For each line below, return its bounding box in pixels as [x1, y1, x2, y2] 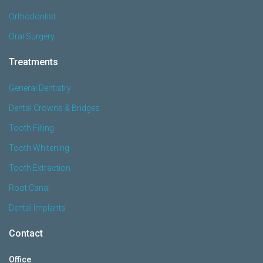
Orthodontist [9, 11, 56, 21]
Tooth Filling [9, 123, 54, 133]
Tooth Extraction [9, 163, 70, 173]
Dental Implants [9, 203, 66, 213]
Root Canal [9, 183, 50, 193]
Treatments [9, 56, 58, 68]
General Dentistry [9, 83, 71, 93]
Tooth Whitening [9, 143, 69, 153]
